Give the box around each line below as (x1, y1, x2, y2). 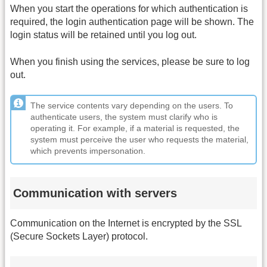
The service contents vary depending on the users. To (30, 101, 233, 111)
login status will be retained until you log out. (10, 30, 197, 41)
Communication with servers (13, 186, 177, 200)
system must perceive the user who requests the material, (30, 135, 249, 145)
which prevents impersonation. (30, 146, 145, 156)
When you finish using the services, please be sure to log (10, 56, 250, 67)
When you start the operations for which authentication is (10, 4, 248, 14)
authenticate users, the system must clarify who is (30, 112, 218, 122)
